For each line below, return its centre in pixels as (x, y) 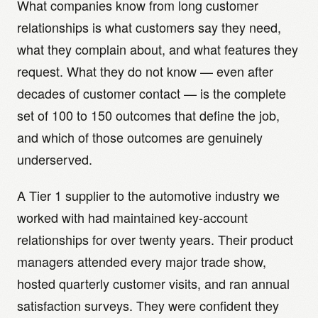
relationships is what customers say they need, (149, 27)
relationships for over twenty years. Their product (155, 239)
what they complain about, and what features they (158, 49)
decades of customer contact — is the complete (152, 93)
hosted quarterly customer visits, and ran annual (153, 283)
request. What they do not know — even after (145, 71)
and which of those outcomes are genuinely (140, 137)
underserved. (55, 159)
